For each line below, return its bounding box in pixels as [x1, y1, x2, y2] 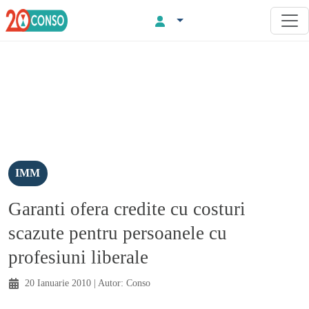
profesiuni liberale [8, 246, 148, 268]
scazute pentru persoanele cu [8, 222, 227, 243]
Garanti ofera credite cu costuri [8, 198, 246, 219]
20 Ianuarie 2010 [25, 277, 91, 288]
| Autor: [91, 277, 126, 288]
